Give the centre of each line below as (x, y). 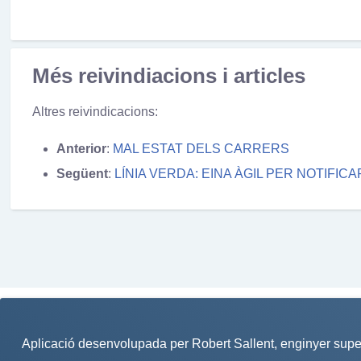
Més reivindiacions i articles (168, 76)
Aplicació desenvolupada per (106, 343)
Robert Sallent (232, 343)
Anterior (81, 149)
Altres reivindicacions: (95, 111)
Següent (82, 173)
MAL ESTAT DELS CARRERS (201, 149)
